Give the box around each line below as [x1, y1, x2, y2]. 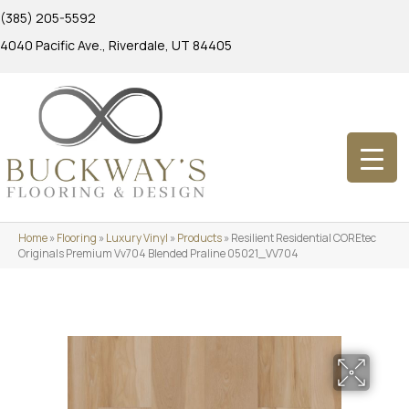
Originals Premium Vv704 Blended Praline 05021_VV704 [18, 245, 299, 261]
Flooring [57, 229, 97, 246]
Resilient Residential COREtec [231, 229, 376, 246]
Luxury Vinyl [106, 229, 168, 246]
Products [177, 229, 222, 246]
